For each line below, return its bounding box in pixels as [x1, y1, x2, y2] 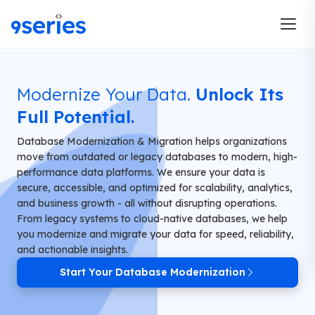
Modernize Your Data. [17, 84, 191, 105]
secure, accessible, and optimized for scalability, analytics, [17, 181, 292, 194]
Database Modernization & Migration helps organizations [17, 135, 287, 148]
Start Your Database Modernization [60, 266, 245, 278]
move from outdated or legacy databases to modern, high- [17, 150, 297, 163]
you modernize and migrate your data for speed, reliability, [17, 228, 294, 240]
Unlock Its [191, 84, 283, 105]
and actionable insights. [17, 243, 128, 256]
